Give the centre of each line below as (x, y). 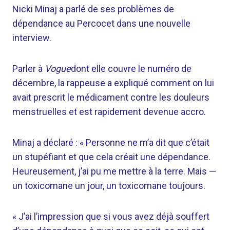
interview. (32, 38)
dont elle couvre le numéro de (131, 69)
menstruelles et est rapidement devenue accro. (109, 112)
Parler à (28, 69)
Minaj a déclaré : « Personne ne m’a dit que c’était (111, 142)
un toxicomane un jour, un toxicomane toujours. (109, 186)
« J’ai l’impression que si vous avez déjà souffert (111, 216)
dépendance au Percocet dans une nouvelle (101, 23)
